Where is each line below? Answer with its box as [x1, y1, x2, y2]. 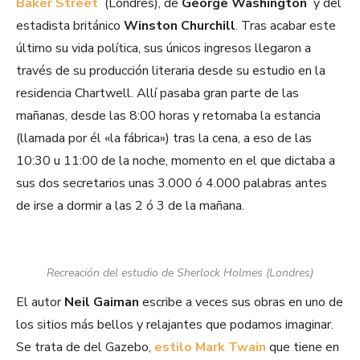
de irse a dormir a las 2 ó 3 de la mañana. [16, 197, 244, 215]
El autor [16, 293, 64, 312]
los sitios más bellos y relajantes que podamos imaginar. [16, 316, 333, 334]
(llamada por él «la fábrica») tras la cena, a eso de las [16, 129, 315, 148]
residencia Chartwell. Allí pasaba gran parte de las [16, 84, 299, 103]
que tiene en [266, 338, 339, 357]
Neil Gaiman [64, 293, 139, 312]
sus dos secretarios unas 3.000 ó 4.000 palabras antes [16, 174, 327, 193]
